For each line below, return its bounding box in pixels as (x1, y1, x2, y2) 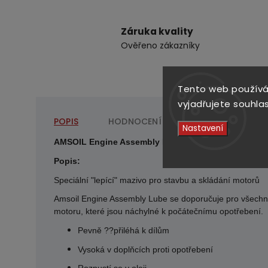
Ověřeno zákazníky (120, 39, 200, 52)
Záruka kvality (120, 25, 193, 38)
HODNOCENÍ (108, 115, 162, 128)
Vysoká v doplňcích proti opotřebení (78, 244, 213, 254)
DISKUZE (191, 115, 226, 128)
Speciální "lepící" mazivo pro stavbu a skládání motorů (54, 175, 260, 185)
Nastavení (182, 122, 223, 134)
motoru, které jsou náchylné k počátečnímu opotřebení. (54, 206, 263, 217)
